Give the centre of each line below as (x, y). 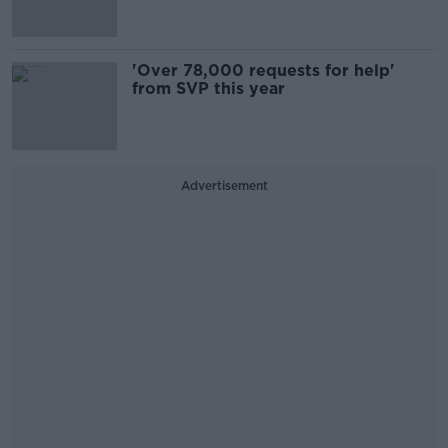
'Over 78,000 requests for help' (263, 71)
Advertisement (224, 186)
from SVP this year (208, 89)
